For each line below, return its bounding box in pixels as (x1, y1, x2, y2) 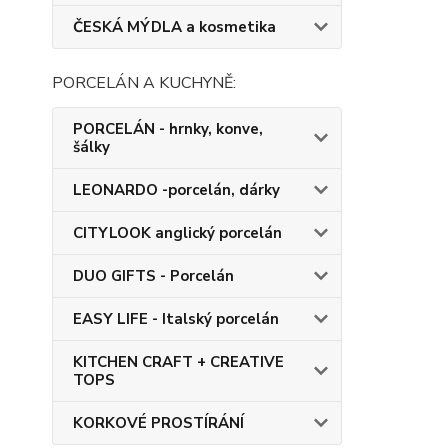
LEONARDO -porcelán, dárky (73, 180, 280, 200)
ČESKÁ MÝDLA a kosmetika (73, 17, 276, 37)
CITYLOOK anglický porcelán (73, 223, 282, 243)
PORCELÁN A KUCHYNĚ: (52, 72, 236, 94)
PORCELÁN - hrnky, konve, (73, 119, 263, 139)
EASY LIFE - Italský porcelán (73, 309, 279, 329)
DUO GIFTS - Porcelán (73, 266, 234, 286)
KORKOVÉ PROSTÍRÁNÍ (73, 413, 244, 433)
